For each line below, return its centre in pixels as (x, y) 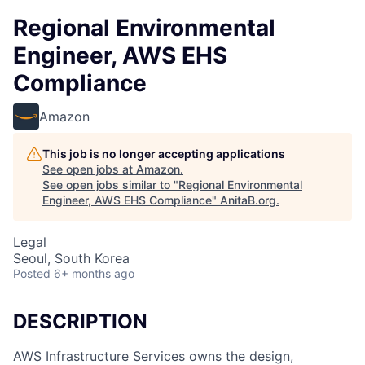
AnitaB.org (248, 200)
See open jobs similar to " (110, 185)
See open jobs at (89, 169)
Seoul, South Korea (71, 258)
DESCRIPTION (80, 321)
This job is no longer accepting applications (164, 154)
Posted (32, 273)
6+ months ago (94, 273)
